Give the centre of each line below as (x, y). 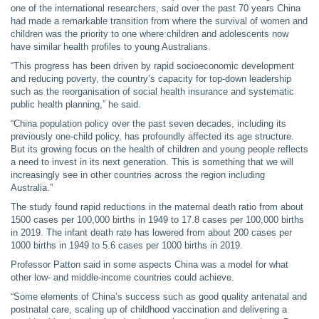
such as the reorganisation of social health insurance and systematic (152, 91)
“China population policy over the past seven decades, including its (148, 124)
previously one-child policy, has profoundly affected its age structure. (152, 136)
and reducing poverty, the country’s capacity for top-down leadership (151, 79)
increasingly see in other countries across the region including (138, 175)
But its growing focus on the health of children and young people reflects (159, 149)
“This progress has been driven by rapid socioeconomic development (152, 66)
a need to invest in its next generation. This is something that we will (152, 162)
